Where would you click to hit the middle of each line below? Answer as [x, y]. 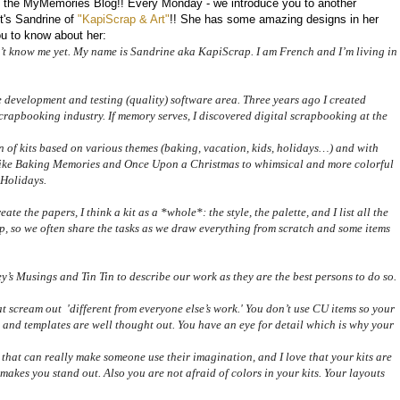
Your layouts [354, 372]
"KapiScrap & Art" [124, 19]
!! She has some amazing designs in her [274, 19]
